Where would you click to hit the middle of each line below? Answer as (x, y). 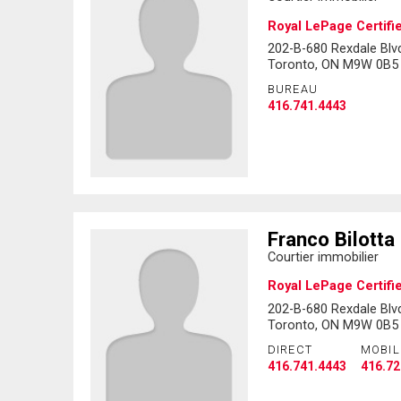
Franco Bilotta (331, 239)
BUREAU (293, 90)
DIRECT (290, 349)
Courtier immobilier (323, 256)
